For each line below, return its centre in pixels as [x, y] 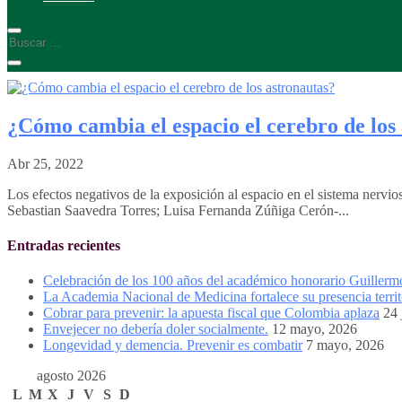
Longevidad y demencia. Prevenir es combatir [173, 345]
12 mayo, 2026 [315, 329]
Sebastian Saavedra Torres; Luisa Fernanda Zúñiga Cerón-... [178, 210]
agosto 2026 [71, 376]
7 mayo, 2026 [345, 345]
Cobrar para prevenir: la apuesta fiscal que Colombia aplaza [211, 313]
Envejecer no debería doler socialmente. [156, 329]
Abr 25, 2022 [45, 163]
